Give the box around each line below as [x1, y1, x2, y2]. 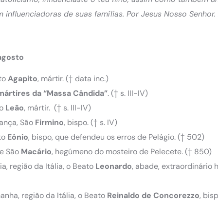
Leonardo [95, 161, 132, 172]
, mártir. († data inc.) [37, 73, 109, 84]
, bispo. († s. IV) [64, 117, 117, 128]
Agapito [8, 73, 37, 84]
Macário [21, 146, 52, 157]
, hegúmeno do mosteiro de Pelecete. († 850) [52, 146, 212, 157]
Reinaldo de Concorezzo [107, 190, 200, 201]
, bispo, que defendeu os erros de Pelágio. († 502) [28, 132, 204, 143]
